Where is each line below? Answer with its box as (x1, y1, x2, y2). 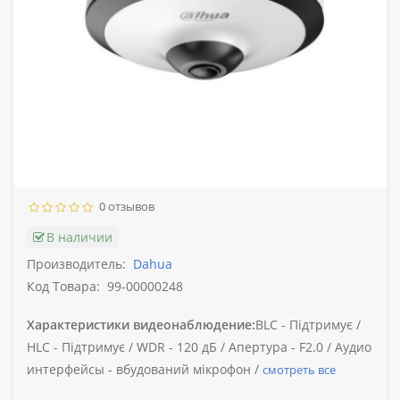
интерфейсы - (27, 361, 112, 379)
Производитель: (27, 255, 126, 273)
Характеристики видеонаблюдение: (27, 316, 255, 334)
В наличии (46, 229, 112, 246)
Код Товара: (27, 278, 100, 296)
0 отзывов (94, 198, 154, 215)
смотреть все (262, 362, 336, 379)
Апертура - (229, 338, 296, 356)
